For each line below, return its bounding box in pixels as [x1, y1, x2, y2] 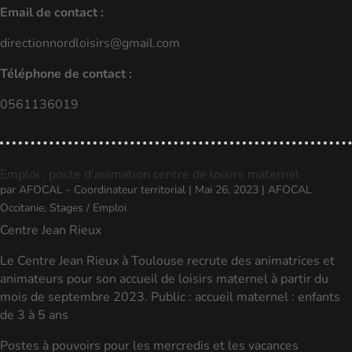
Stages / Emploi [49, 200, 126, 215]
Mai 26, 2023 [195, 181, 258, 197]
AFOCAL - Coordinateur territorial [19, 181, 185, 197]
